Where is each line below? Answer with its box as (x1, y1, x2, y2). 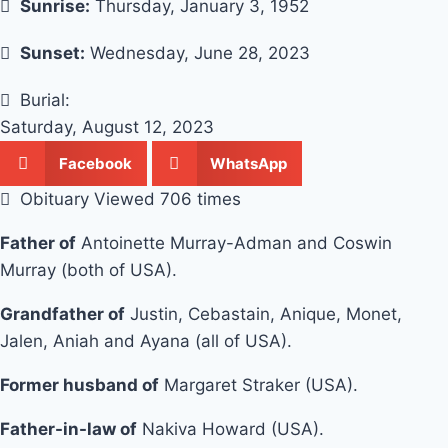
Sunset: (20, 43, 85, 64)
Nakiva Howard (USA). (137, 419, 324, 440)
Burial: (20, 90, 70, 111)
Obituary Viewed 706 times (20, 189, 241, 210)
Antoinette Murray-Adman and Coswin (76, 233, 392, 254)
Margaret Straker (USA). (159, 375, 358, 396)
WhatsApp (210, 153, 287, 173)
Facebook (58, 153, 132, 173)
